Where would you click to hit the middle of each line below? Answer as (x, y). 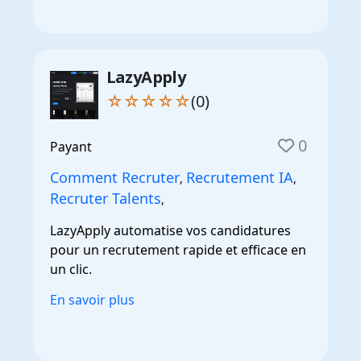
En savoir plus (92, 299)
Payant (71, 146)
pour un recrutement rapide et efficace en (178, 249)
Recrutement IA (239, 177)
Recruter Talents (105, 198)
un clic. (71, 269)
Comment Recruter (114, 177)
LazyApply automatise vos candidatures (170, 230)
